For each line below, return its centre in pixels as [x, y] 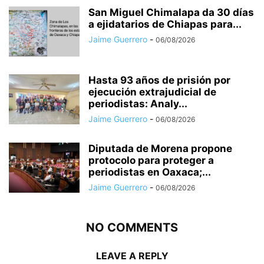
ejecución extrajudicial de [152, 92]
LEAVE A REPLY [132, 256]
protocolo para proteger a [151, 161]
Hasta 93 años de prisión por [159, 80]
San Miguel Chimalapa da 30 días [171, 13]
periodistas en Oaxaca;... [150, 172]
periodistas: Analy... [138, 104]
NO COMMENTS [132, 228]
